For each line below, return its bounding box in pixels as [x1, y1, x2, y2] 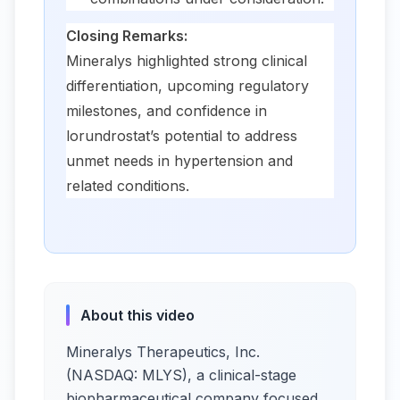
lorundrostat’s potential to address [66, 126, 297, 145]
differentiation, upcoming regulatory [66, 76, 309, 95]
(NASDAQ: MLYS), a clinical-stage [66, 366, 296, 385]
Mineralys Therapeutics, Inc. [66, 343, 260, 362]
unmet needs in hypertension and [66, 151, 293, 170]
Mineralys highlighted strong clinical [66, 51, 307, 70]
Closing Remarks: [66, 26, 187, 45]
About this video [80, 306, 195, 325]
